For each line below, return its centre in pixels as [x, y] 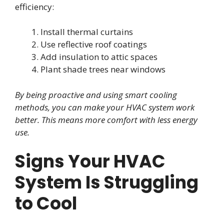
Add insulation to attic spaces [99, 57]
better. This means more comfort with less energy [106, 119]
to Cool [46, 203]
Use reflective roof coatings [94, 44]
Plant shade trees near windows [103, 69]
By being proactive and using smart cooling [96, 94]
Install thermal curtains [87, 32]
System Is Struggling [107, 182]
